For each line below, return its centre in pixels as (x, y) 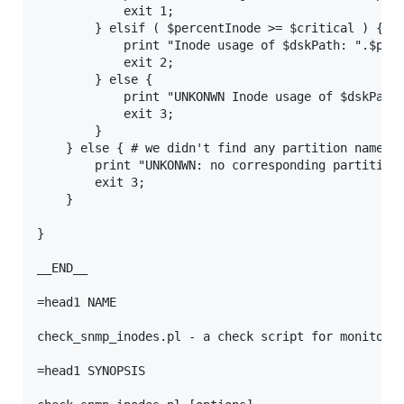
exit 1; (106, 11)
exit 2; (106, 62)
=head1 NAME (77, 302)
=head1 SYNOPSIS (91, 371)
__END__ (62, 268)
